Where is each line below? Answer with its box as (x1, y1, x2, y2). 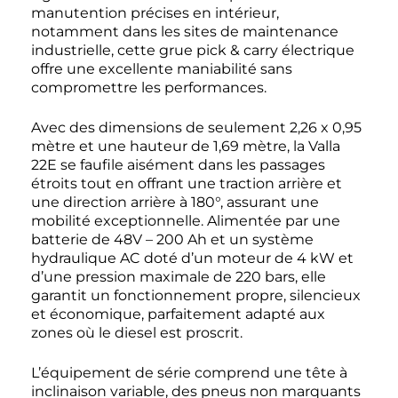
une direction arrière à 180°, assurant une (31, 194, 319, 211)
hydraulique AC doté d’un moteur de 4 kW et (31, 250, 354, 267)
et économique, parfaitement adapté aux (31, 306, 325, 323)
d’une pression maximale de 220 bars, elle (31, 268, 326, 286)
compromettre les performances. (31, 79, 267, 97)
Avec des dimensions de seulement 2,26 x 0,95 (31, 119, 362, 137)
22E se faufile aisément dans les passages (31, 156, 325, 174)
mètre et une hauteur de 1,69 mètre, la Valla (31, 138, 340, 155)
